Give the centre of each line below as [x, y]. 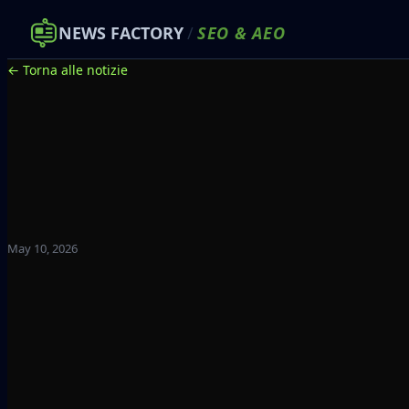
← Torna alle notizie [68, 70]
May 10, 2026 [42, 248]
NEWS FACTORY [121, 33]
